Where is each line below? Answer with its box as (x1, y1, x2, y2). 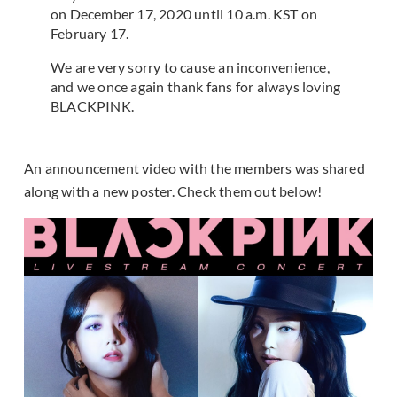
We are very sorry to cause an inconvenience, (51, 58, 330, 76)
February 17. (51, 25, 129, 43)
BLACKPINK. (51, 97, 134, 115)
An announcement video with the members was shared (24, 160, 365, 177)
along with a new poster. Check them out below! (24, 183, 323, 200)
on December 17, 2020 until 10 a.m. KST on (51, 5, 318, 23)
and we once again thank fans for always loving (51, 78, 341, 96)
